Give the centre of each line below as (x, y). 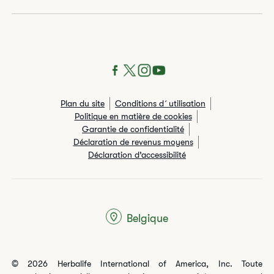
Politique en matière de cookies (133, 116)
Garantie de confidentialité (133, 129)
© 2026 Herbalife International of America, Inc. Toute (137, 264)
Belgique (147, 218)
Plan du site (83, 103)
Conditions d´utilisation (160, 103)
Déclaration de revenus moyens (133, 142)
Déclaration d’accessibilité (137, 155)
